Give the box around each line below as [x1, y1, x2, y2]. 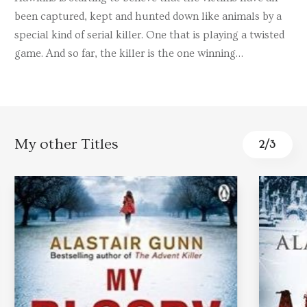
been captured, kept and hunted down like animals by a [14, 10, 282, 23]
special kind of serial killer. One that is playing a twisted [14, 28, 284, 41]
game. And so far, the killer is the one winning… [14, 47, 243, 60]
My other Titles [14, 135, 119, 153]
